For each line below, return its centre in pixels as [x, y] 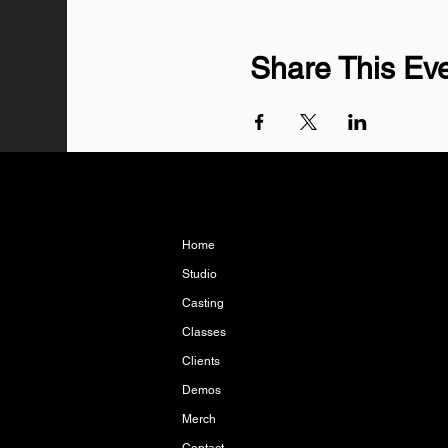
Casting [203, 303]
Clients [201, 361]
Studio [199, 274]
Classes [204, 332]
